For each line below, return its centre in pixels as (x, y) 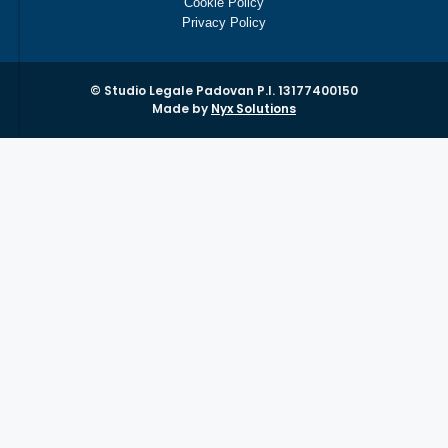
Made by (181, 108)
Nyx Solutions (253, 108)
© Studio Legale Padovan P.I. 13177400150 (224, 90)
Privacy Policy (224, 22)
